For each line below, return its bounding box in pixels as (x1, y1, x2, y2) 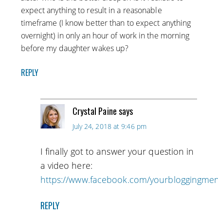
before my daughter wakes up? (20, 43, 129, 54)
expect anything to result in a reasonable (20, 5, 162, 16)
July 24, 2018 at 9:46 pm (72, 122, 146, 131)
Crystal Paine (72, 105, 117, 118)
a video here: (40, 160, 92, 172)
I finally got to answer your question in (40, 145, 194, 158)
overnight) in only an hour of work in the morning (20, 30, 190, 41)
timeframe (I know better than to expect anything (20, 18, 191, 29)
